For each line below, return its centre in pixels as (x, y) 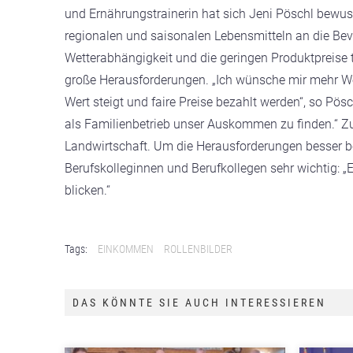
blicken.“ (87, 190)
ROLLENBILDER (198, 249)
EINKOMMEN (126, 249)
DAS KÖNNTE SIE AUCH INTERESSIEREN (199, 303)
